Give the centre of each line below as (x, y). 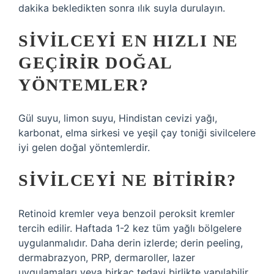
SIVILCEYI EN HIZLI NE (128, 41)
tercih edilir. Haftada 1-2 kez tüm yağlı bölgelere (130, 228)
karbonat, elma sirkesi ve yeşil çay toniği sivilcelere (137, 133)
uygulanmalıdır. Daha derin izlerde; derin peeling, (131, 243)
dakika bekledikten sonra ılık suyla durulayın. (122, 8)
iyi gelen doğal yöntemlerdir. (84, 147)
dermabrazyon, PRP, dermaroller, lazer (107, 257)
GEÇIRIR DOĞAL (95, 63)
